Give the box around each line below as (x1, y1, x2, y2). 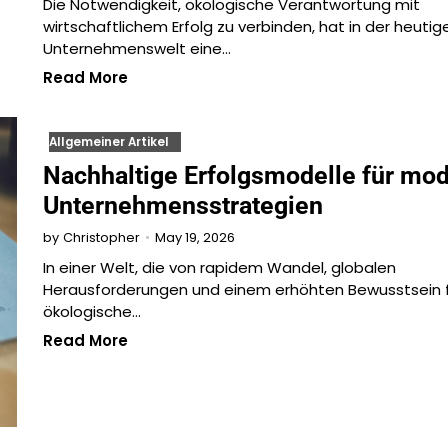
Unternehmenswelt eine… (42, 38, 231, 60)
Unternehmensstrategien (42, 191, 323, 221)
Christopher (62, 229, 140, 247)
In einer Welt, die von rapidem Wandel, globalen (42, 257, 396, 279)
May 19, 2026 (154, 228, 235, 246)
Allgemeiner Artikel (48, 134, 169, 151)
